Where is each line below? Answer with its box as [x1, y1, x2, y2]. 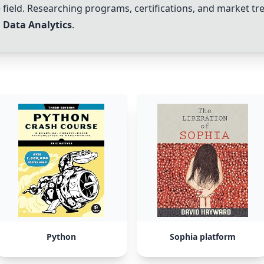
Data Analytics [3, 18, 72, 31]
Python [47, 231, 76, 242]
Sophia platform [170, 231, 236, 242]
